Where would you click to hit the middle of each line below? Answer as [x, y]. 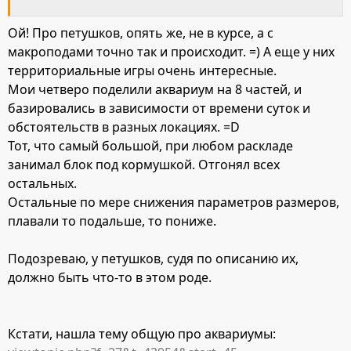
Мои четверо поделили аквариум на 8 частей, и [155, 89]
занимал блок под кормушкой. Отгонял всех [144, 164]
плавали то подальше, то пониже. [112, 221]
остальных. [42, 183]
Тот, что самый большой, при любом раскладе [150, 145]
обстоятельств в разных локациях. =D [124, 127]
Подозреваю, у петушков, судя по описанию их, [153, 258]
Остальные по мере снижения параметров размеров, [174, 202]
